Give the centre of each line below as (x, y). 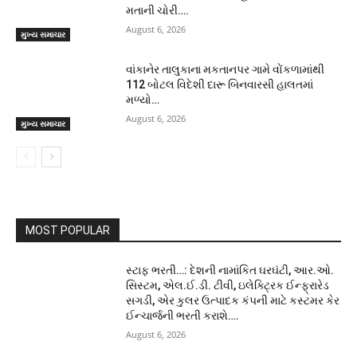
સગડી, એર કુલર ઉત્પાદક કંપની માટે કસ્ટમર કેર (233, 300)
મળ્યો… (143, 99)
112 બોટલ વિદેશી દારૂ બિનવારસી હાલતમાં (220, 84)
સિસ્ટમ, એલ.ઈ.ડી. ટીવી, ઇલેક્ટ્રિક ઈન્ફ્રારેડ (228, 285)
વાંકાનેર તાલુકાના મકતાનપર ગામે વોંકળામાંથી (226, 69)
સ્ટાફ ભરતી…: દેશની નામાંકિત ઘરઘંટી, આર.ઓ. (230, 270)
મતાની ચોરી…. (158, 11)
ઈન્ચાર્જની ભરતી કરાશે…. (183, 315)
